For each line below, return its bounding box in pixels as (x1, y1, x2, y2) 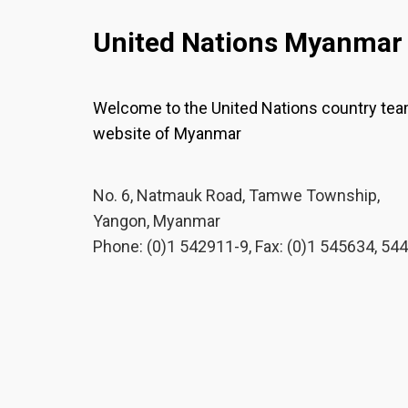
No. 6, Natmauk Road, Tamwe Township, (93, 186, 380, 205)
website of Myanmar (93, 124, 241, 143)
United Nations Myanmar (93, 26, 403, 58)
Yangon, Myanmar (93, 211, 220, 230)
